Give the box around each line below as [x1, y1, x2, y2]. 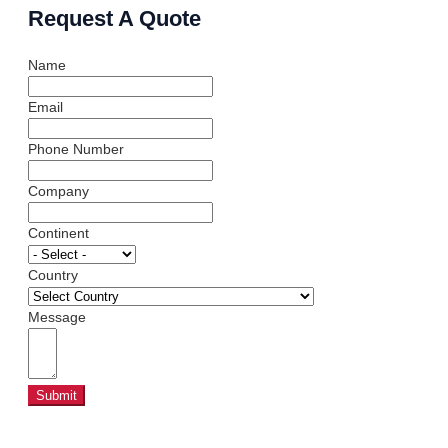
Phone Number [28, 140, 124, 157]
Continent [28, 224, 89, 241]
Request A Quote [28, 5, 201, 31]
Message [28, 308, 86, 325]
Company [28, 182, 89, 199]
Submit [36, 387, 77, 403]
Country [28, 266, 78, 283]
